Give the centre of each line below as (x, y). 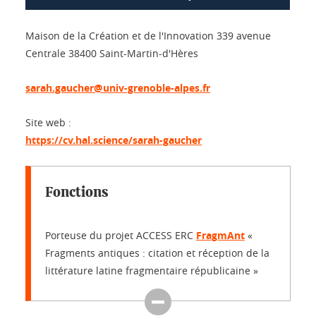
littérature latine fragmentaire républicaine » (152, 271)
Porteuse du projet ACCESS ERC (121, 235)
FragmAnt (220, 235)
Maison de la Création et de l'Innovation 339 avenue (148, 36)
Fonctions (77, 193)
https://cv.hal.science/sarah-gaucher (114, 140)
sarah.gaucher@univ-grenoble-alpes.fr (118, 88)
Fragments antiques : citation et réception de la (157, 253)
